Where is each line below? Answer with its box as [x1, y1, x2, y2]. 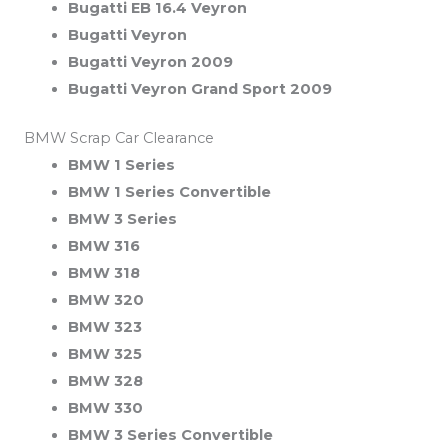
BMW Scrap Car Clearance [24, 129, 214, 148]
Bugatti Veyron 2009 [67, 53, 233, 72]
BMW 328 [67, 372, 143, 391]
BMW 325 [67, 345, 142, 364]
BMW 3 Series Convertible [67, 426, 273, 445]
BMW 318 [67, 264, 140, 283]
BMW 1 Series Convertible [67, 183, 271, 202]
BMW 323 [67, 318, 142, 337]
